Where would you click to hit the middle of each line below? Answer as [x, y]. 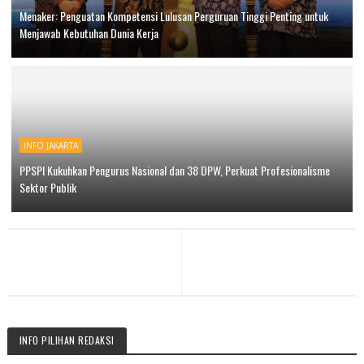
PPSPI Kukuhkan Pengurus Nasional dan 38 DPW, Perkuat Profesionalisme [174, 170]
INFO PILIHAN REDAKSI [67, 340]
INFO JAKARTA [50, 145]
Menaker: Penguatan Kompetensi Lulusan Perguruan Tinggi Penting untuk [173, 15]
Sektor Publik [48, 187]
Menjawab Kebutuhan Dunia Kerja [89, 32]
